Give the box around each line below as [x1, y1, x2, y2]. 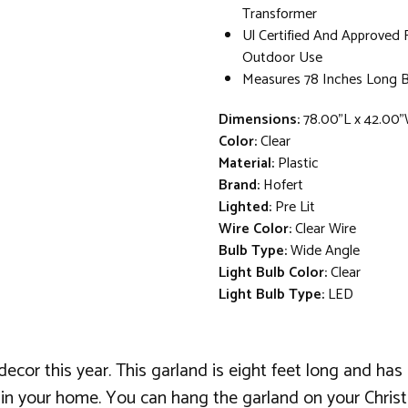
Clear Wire [295, 216, 356, 241]
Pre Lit [275, 194, 315, 219]
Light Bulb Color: [219, 260, 327, 285]
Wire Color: [219, 216, 291, 241]
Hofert [263, 172, 303, 198]
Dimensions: [219, 107, 300, 132]
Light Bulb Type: [219, 281, 324, 307]
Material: [219, 150, 274, 176]
